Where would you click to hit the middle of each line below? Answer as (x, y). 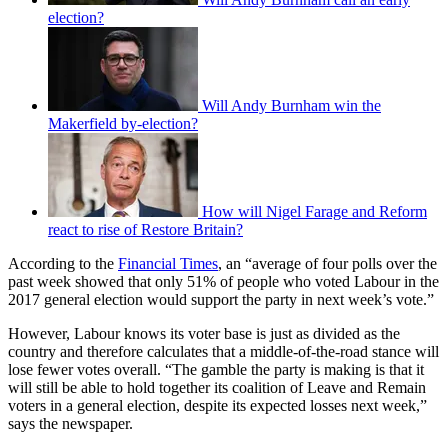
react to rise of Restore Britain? (145, 230)
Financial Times (168, 264)
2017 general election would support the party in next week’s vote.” (221, 300)
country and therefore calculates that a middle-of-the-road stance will (223, 352)
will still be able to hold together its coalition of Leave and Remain (217, 388)
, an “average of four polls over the (327, 264)
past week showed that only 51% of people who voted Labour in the (223, 282)
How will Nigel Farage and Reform (314, 212)
